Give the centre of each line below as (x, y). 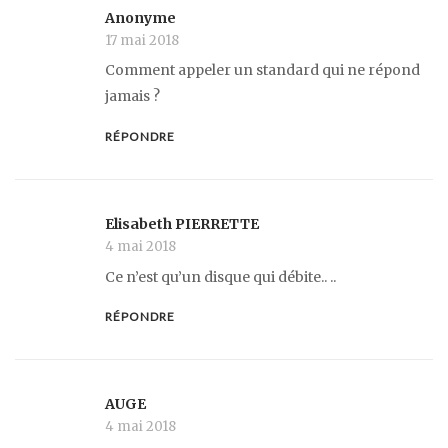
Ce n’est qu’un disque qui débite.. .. (220, 276)
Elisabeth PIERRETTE (182, 224)
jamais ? (132, 96)
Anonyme (140, 17)
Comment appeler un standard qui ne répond (262, 70)
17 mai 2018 (142, 40)
